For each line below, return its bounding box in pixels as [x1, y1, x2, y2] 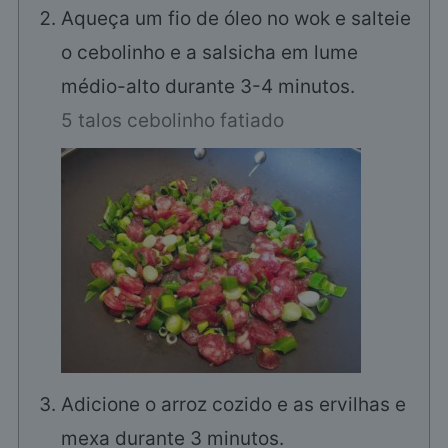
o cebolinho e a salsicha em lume [60, 41, 358, 65]
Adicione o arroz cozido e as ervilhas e [60, 393, 406, 417]
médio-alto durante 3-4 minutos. [60, 75, 355, 99]
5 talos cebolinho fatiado [60, 109, 284, 133]
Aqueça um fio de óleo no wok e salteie [60, 7, 411, 31]
